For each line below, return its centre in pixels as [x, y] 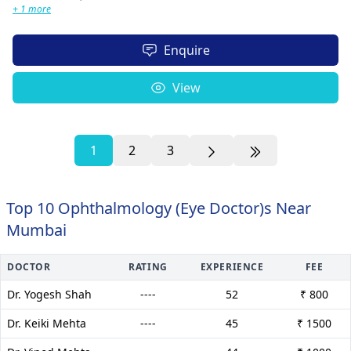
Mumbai [36, 230]
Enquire [186, 50]
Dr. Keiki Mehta [47, 323]
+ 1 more [32, 9]
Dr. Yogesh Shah [49, 294]
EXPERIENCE [232, 266]
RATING [148, 266]
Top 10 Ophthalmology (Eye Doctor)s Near [159, 208]
